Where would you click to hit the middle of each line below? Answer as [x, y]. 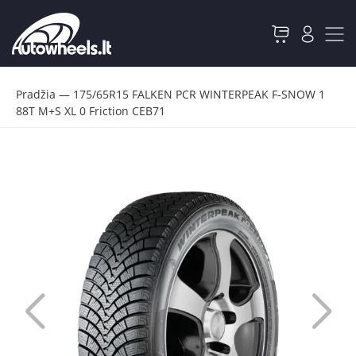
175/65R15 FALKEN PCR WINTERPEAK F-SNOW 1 [199, 94]
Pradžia [36, 94]
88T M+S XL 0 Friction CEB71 [91, 111]
